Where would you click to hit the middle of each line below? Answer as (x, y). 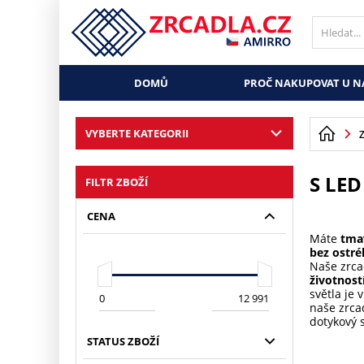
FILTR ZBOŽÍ (116, 182)
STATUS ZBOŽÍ (123, 341)
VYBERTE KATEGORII (136, 133)
